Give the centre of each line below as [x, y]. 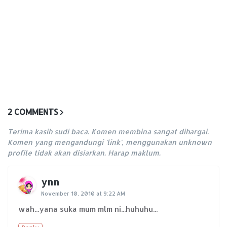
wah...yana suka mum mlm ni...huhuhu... [88, 209]
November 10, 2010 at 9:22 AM [83, 194]
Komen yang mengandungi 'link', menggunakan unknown [110, 142]
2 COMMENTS [33, 112]
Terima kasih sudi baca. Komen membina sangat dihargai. [108, 132]
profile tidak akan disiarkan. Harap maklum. [84, 153]
